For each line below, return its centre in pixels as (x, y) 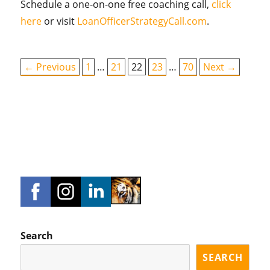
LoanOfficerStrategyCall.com (142, 21)
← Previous (50, 67)
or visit (60, 21)
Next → (220, 67)
